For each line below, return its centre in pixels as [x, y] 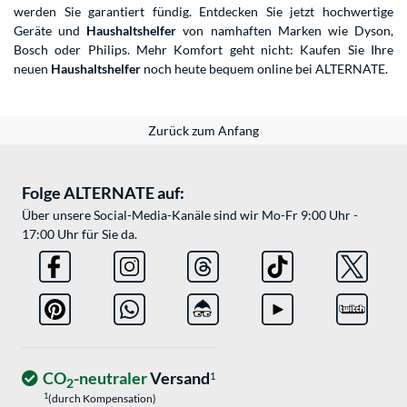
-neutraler [110, 378]
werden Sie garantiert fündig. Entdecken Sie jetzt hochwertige [203, 12]
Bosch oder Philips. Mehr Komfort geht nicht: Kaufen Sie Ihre [203, 50]
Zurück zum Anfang [203, 131]
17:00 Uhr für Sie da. [79, 234]
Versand [179, 378]
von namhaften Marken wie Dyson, [285, 31]
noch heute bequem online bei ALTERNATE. [264, 69]
